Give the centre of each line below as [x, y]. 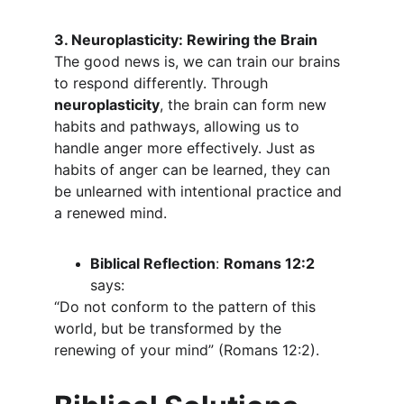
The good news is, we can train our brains [199, 61]
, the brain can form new [245, 105]
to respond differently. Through [163, 83]
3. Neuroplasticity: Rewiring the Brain [186, 40]
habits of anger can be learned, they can [194, 170]
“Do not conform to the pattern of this [187, 307]
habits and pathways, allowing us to [179, 126]
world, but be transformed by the [170, 328]
